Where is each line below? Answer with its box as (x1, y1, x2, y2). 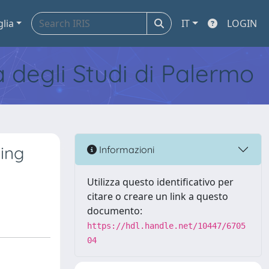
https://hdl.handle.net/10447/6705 (87, 221, 246, 231)
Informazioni (97, 143, 154, 156)
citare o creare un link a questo (87, 190, 228, 203)
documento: (87, 204, 142, 217)
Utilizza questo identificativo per (87, 175, 234, 189)
